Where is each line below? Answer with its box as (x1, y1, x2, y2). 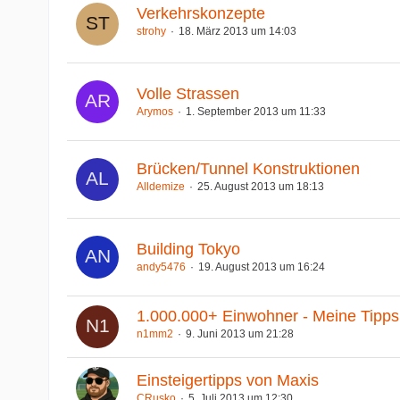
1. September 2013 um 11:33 (185, 104, 326, 118)
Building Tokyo (136, 239, 240, 258)
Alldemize (136, 180, 185, 194)
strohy (136, 25, 166, 38)
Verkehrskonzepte (136, 4, 265, 23)
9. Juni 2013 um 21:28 (185, 328, 294, 341)
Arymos (136, 104, 173, 118)
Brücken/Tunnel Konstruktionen (136, 160, 360, 179)
